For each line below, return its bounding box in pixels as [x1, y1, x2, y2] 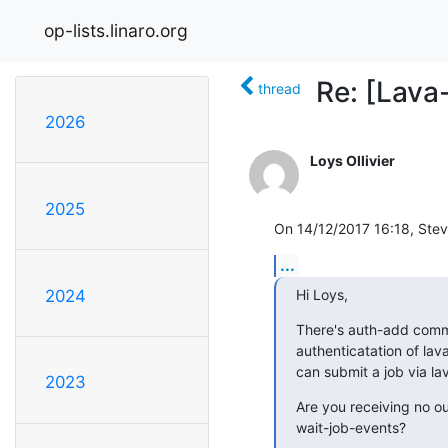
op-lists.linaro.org [44, 19, 188, 41]
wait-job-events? [296, 418, 406, 436]
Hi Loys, [296, 285, 348, 303]
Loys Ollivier [310, 151, 395, 169]
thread [258, 79, 301, 97]
